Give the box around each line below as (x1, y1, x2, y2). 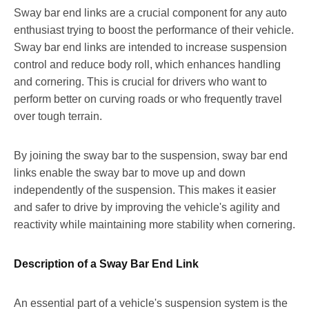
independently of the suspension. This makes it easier (14, 183, 276, 196)
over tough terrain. (14, 110, 102, 122)
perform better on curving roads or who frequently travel (14, 92, 282, 105)
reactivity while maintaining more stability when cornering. (14, 218, 295, 230)
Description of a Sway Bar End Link (14, 257, 199, 270)
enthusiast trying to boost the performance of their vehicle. (14, 23, 294, 36)
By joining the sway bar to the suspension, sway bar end (14, 149, 288, 161)
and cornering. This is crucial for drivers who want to (14, 75, 267, 88)
